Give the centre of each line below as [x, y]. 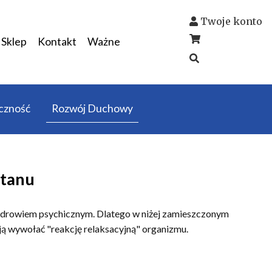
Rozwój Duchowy [92, 109]
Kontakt [57, 42]
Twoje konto [231, 21]
